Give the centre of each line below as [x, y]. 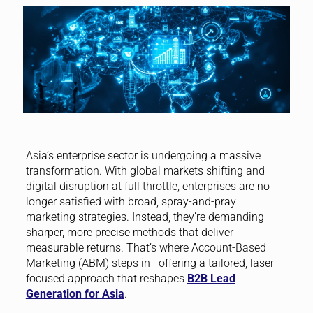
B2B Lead [211, 278]
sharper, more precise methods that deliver [129, 232]
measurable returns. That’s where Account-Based [146, 247]
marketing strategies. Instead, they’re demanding [145, 217]
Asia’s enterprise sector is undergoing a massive [143, 155]
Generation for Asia [75, 293]
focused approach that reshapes [106, 278]
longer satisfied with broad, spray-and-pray [131, 201]
